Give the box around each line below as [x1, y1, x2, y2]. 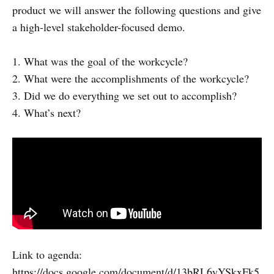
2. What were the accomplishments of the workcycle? [12, 71, 249, 86]
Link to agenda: [12, 246, 82, 262]
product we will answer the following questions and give [12, 2, 261, 17]
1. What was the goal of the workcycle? [12, 54, 188, 68]
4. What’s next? [12, 105, 81, 120]
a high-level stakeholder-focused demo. [12, 20, 185, 34]
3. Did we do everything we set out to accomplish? [12, 88, 237, 103]
